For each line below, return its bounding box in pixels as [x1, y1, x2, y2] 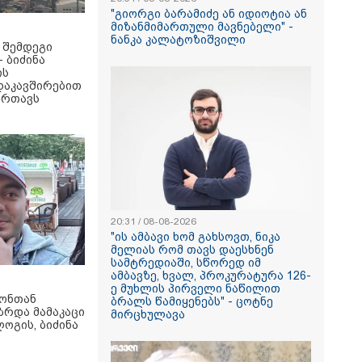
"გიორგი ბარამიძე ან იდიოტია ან [111, 7, 307, 20]
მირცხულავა [111, 308, 185, 321]
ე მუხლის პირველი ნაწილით [111, 282, 280, 295]
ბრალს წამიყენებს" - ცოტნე [111, 295, 273, 308]
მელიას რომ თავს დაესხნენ [111, 243, 274, 256]
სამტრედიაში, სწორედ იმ [111, 256, 261, 269]
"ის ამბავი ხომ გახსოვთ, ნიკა [111, 230, 280, 243]
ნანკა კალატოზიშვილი [111, 33, 246, 46]
